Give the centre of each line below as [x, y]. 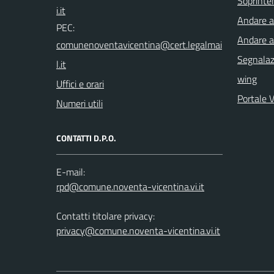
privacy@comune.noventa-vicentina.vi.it [138, 230]
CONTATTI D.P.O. [86, 138]
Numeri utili [80, 103]
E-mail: [71, 172]
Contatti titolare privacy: [106, 216]
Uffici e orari [80, 83]
